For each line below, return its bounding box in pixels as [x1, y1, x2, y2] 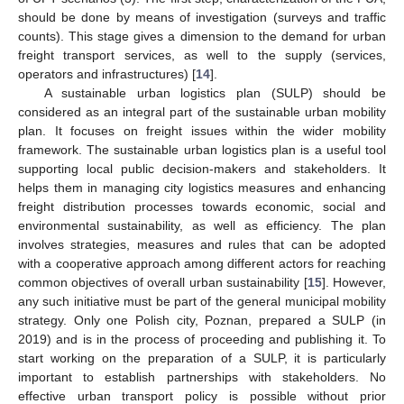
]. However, [321, 274, 387, 289]
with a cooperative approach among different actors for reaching [18, 255, 386, 271]
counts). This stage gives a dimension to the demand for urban [18, 28, 386, 43]
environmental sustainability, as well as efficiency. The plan [18, 217, 386, 233]
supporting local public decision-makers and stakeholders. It [18, 161, 386, 176]
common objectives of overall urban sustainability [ [18, 274, 308, 289]
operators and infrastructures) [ [18, 66, 196, 81]
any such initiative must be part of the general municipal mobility [18, 293, 386, 308]
